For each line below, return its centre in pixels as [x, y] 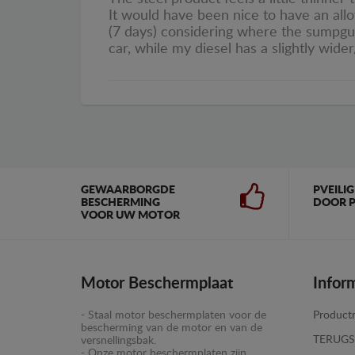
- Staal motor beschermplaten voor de [174, 316]
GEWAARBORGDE [128, 191]
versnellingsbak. [118, 341]
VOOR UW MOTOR [130, 216]
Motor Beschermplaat [157, 284]
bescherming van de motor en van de [172, 328]
